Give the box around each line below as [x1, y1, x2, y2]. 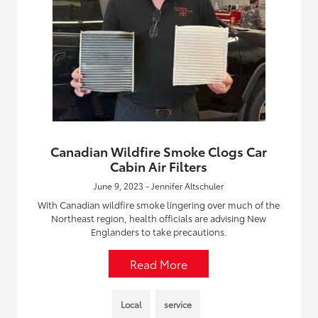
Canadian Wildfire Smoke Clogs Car [50, 142, 268, 160]
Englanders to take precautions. [90, 225, 227, 238]
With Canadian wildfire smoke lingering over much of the [38, 198, 280, 211]
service [163, 298, 192, 310]
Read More [130, 256, 188, 272]
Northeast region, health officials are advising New [51, 212, 267, 224]
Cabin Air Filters [110, 157, 208, 175]
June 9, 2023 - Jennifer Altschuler [94, 180, 224, 192]
